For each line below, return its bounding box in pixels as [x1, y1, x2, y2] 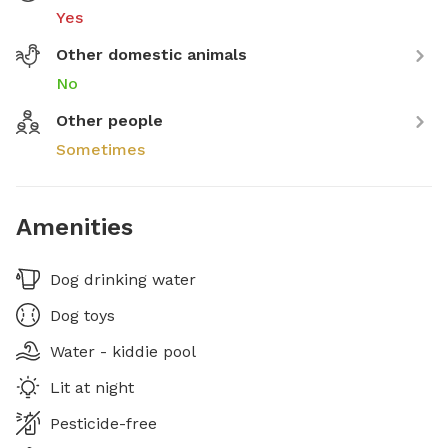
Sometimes [56, 139, 145, 159]
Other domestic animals [56, 44, 247, 64]
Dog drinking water [50, 269, 196, 289]
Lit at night [50, 377, 134, 397]
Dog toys [50, 305, 115, 325]
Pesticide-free [50, 413, 157, 433]
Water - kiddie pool [50, 341, 196, 361]
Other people [56, 110, 163, 130]
